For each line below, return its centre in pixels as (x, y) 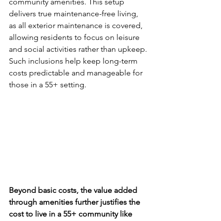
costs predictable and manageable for (77, 73)
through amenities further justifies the (75, 202)
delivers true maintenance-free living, (74, 14)
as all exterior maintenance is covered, (77, 26)
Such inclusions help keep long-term (74, 61)
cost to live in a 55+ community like (72, 214)
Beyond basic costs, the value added (74, 190)
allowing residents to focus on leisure (75, 37)
